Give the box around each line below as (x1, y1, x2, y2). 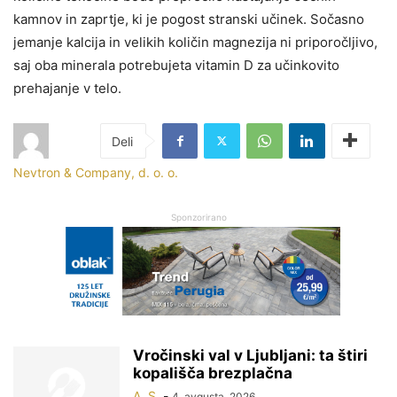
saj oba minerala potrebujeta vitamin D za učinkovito (13, 56, 339, 74)
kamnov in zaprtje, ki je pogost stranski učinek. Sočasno (13, 10, 364, 27)
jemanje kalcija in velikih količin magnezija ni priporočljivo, (13, 33, 378, 51)
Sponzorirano (170, 211, 227, 222)
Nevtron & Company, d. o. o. (13, 164, 178, 180)
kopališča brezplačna (133, 363, 292, 382)
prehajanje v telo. (13, 79, 121, 97)
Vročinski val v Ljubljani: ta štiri (133, 346, 368, 364)
